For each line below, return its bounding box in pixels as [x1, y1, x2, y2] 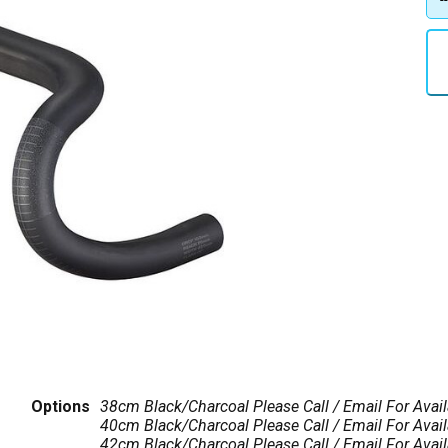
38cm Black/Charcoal [99, 397, 253, 416]
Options [30, 397, 90, 416]
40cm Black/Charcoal [99, 416, 253, 435]
